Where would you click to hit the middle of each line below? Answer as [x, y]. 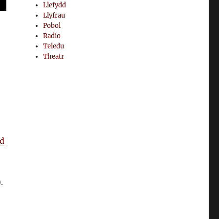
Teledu [54, 46]
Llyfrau [54, 15]
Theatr [54, 56]
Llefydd [55, 5]
